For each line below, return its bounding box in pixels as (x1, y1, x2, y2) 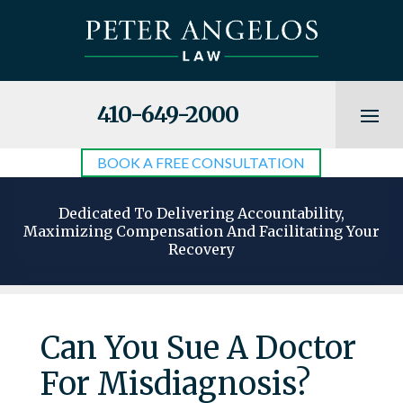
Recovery (168, 240, 235, 259)
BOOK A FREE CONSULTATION (97, 154, 306, 172)
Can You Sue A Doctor (40, 329, 356, 368)
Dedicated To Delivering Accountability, (58, 204, 345, 223)
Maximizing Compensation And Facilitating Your (23, 222, 380, 241)
